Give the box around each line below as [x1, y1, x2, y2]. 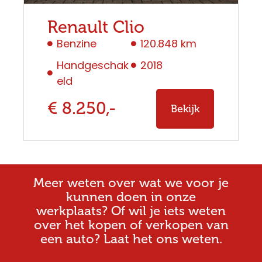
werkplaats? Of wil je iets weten [36, 203, 226, 218]
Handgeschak [57, 57, 129, 73]
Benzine [57, 36, 97, 51]
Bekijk [170, 102, 199, 115]
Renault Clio [47, 17, 144, 37]
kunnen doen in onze [66, 189, 196, 204]
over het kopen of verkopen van [33, 217, 229, 232]
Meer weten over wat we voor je [33, 175, 229, 190]
